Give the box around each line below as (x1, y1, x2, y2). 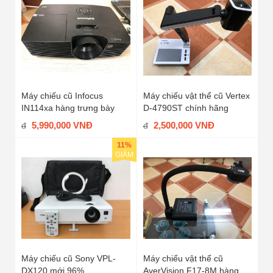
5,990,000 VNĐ (32, 119, 93, 130)
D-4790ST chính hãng (143, 102, 229, 113)
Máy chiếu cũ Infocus (21, 90, 103, 101)
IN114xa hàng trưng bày (21, 102, 115, 113)
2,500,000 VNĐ (153, 119, 214, 130)
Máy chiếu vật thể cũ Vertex (143, 90, 250, 101)
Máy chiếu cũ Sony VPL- (21, 253, 116, 264)
